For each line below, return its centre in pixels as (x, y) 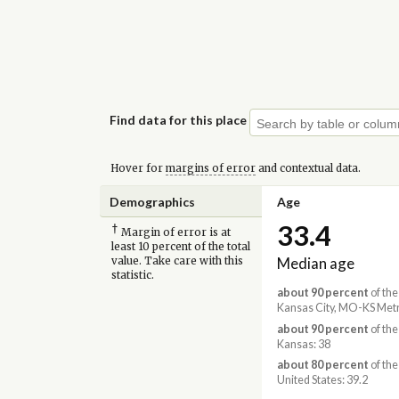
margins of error (210, 168)
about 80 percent (322, 364)
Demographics (153, 201)
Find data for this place (179, 119)
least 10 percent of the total (180, 247)
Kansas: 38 (303, 344)
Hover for (138, 168)
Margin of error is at (174, 233)
